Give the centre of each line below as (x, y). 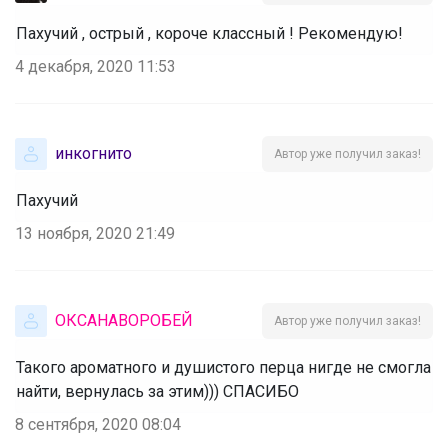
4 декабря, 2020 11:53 (95, 66)
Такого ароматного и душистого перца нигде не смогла (223, 367)
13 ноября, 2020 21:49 (95, 233)
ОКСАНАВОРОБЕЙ (124, 320)
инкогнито (93, 153)
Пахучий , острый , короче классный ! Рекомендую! (209, 33)
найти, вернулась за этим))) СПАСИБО (157, 391)
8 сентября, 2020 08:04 (98, 424)
